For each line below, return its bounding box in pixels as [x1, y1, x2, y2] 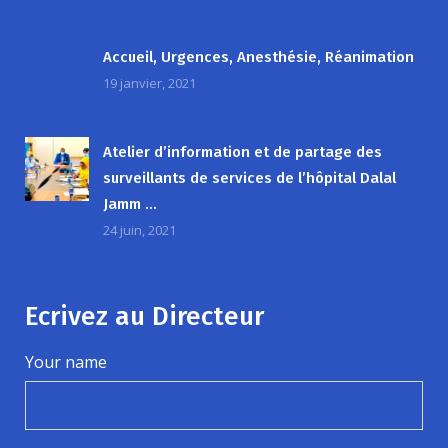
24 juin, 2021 [103, 221, 176, 239]
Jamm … [103, 195, 157, 213]
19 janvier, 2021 [103, 74, 196, 92]
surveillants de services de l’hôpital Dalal [103, 169, 396, 187]
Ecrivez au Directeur [25, 301, 264, 332]
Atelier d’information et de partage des [103, 143, 382, 161]
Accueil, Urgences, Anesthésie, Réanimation [103, 48, 414, 66]
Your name [25, 351, 107, 373]
